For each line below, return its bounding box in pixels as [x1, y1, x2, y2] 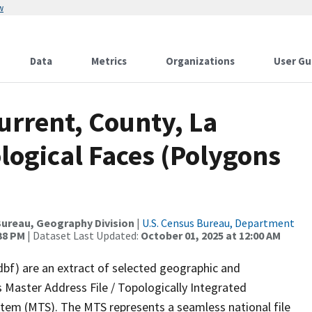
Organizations [166, 54, 235, 68]
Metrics [91, 54, 127, 68]
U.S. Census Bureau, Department [142, 216, 295, 230]
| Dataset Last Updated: [25, 228, 141, 242]
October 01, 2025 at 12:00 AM [141, 228, 281, 242]
